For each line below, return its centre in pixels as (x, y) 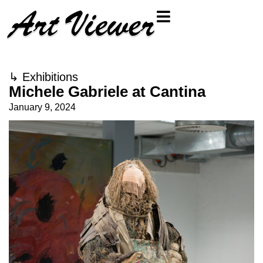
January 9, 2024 (42, 107)
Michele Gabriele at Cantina (107, 92)
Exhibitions (50, 77)
